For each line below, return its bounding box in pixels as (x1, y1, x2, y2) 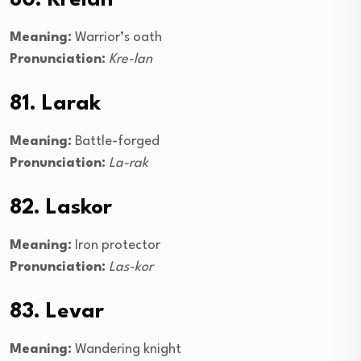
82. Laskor (10, 197, 112, 219)
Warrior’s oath (72, 31, 162, 45)
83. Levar (10, 301, 104, 323)
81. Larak (10, 93, 101, 115)
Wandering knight (72, 342, 181, 357)
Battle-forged (72, 135, 160, 149)
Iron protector (72, 239, 160, 253)
